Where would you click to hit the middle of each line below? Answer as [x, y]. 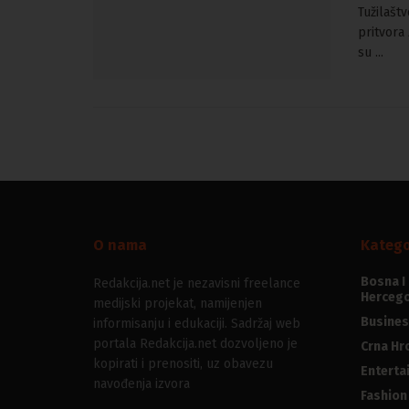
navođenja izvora [142, 384]
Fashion [383, 396]
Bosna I [383, 282]
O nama [120, 246]
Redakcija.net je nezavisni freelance [197, 284]
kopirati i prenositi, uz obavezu [183, 364]
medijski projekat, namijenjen [178, 304]
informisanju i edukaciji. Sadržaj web [197, 324]
